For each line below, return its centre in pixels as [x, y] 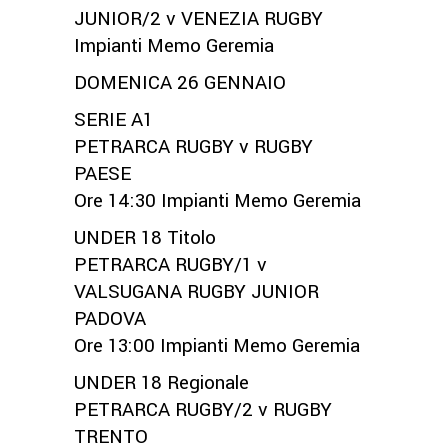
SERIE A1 [113, 119]
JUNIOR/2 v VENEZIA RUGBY [198, 18]
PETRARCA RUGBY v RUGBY [193, 146]
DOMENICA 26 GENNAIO [180, 82]
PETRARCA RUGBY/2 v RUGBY [203, 409]
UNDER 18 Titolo [145, 237]
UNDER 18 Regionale [161, 382]
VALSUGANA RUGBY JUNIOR [196, 291]
